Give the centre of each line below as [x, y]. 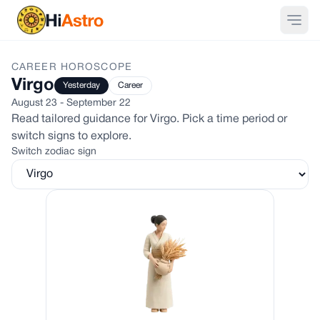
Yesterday [81, 85]
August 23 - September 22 [71, 103]
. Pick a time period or [232, 119]
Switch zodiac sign [54, 152]
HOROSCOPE [94, 67]
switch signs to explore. [71, 136]
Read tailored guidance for [81, 119]
